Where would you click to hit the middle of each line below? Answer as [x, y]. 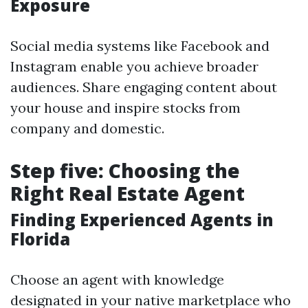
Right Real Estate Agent [128, 193]
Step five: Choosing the [125, 170]
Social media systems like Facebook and [140, 46]
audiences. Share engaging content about [144, 87]
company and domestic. [87, 128]
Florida [40, 239]
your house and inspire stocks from [125, 108]
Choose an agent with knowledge [117, 279]
